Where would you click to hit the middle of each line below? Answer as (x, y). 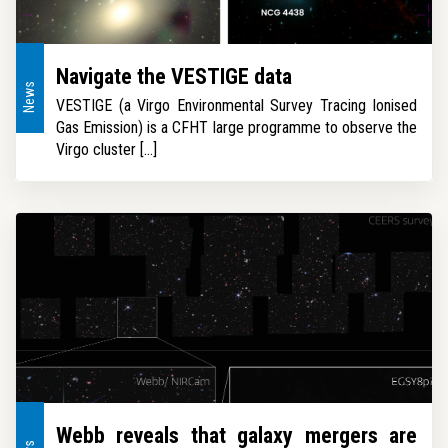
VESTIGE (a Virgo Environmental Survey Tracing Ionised (236, 105)
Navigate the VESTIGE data (174, 76)
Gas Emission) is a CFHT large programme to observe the (236, 127)
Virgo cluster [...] (106, 149)
